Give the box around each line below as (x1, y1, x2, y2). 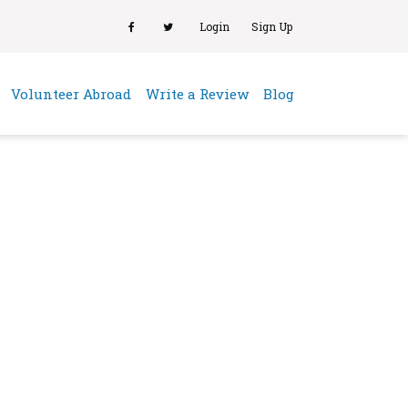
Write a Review (146, 85, 249, 103)
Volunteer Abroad (11, 85, 131, 103)
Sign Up (251, 19, 292, 34)
